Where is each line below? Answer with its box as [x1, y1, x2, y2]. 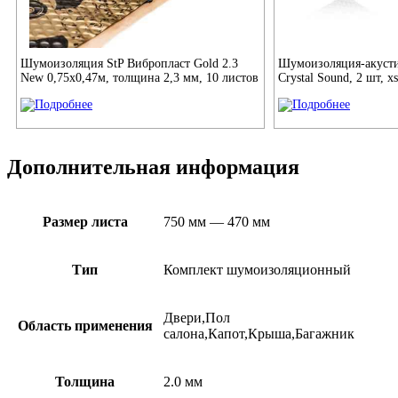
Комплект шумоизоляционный [163, 262, 351, 278]
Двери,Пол [163, 310, 230, 326]
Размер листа [42, 214, 128, 230]
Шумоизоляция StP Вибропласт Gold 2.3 [20, 57, 238, 71]
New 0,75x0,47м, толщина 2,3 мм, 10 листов [20, 71, 259, 85]
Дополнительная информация [7, 155, 299, 179]
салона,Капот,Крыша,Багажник [163, 326, 354, 342]
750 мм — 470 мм [163, 214, 270, 230]
